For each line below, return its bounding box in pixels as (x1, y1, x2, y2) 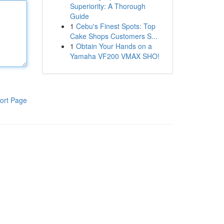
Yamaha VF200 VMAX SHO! (69, 51, 159, 61)
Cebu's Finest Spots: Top (75, 21, 155, 31)
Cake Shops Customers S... (69, 31, 157, 41)
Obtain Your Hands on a (75, 41, 152, 51)
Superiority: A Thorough (69, 1, 145, 11)
